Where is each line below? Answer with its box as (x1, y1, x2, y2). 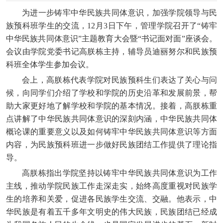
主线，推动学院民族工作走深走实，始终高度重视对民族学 (6, 182, 217, 190)
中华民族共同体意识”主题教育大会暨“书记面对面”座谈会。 (6, 34, 217, 43)
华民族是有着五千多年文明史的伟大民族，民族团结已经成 (6, 208, 217, 216)
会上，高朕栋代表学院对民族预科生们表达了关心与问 (21, 76, 217, 84)
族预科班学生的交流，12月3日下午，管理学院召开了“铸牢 (6, 21, 217, 30)
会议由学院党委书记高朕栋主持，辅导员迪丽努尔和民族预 (6, 47, 217, 56)
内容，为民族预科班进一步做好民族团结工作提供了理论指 (6, 140, 217, 149)
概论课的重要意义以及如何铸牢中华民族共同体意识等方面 (6, 127, 217, 136)
